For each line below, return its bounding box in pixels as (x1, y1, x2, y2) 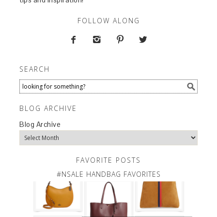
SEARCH (19, 64, 50, 74)
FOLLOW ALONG (77, 16, 140, 26)
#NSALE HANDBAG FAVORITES (56, 170, 161, 179)
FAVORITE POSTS (76, 155, 141, 165)
